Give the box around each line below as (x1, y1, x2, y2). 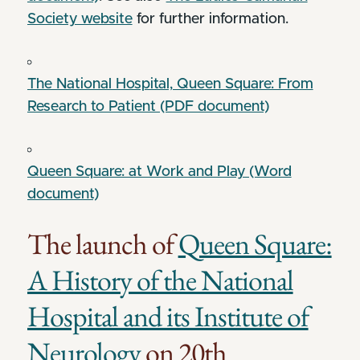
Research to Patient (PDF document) (27, 99, 269, 114)
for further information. (132, 11, 288, 27)
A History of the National (27, 260, 293, 299)
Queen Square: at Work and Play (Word (27, 164, 292, 179)
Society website (27, 11, 133, 27)
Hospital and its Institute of (27, 297, 309, 335)
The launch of (27, 224, 178, 263)
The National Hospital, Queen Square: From (27, 76, 313, 92)
